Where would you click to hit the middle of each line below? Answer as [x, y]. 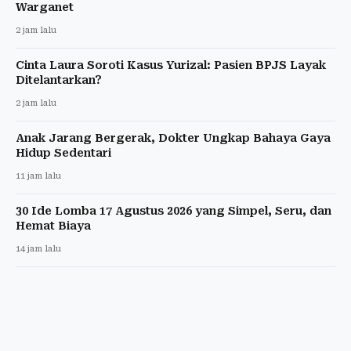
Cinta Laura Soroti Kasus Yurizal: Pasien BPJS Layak [171, 65]
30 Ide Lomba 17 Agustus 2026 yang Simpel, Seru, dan [174, 210]
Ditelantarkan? [59, 80]
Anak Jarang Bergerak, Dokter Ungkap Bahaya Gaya [173, 138]
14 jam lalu [38, 248]
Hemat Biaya [53, 225]
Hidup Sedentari [63, 152]
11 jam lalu [38, 175]
